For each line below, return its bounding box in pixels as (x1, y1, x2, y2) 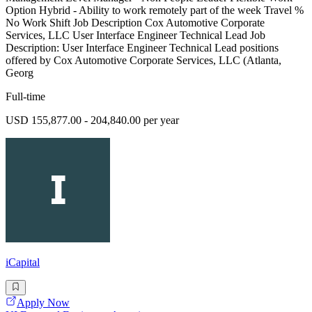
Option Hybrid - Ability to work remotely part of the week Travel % (6, 4, 304, 17)
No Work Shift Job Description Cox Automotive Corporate (6, 17, 265, 29)
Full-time (6, 91, 45, 103)
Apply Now (17, 297, 70, 309)
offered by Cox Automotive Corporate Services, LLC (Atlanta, (6, 54, 281, 67)
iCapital (6, 256, 40, 269)
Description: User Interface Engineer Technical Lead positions (6, 42, 279, 54)
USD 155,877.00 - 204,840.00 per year (6, 114, 179, 127)
